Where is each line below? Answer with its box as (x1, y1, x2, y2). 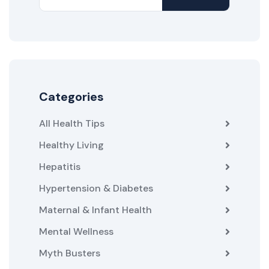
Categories (39, 88, 104, 104)
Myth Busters (39, 246, 100, 259)
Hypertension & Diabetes (39, 181, 153, 195)
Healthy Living (39, 138, 104, 151)
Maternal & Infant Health (39, 203, 152, 216)
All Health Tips (39, 116, 104, 130)
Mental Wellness (39, 225, 113, 238)
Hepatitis (39, 160, 80, 173)
